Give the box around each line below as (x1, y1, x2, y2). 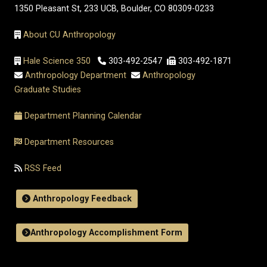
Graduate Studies (14, 85, 81, 95)
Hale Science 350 (23, 56, 91, 67)
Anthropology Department (25, 70, 127, 81)
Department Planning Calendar (24, 111, 142, 122)
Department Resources (24, 137, 114, 148)
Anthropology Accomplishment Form (30, 228, 183, 238)
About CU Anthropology (23, 30, 118, 41)
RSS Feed (21, 163, 61, 174)
